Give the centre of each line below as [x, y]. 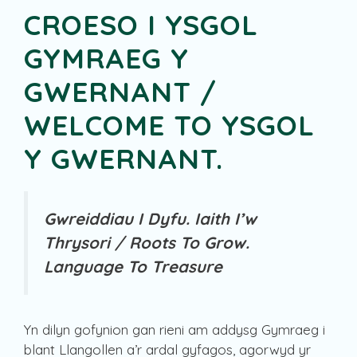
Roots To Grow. [189, 243]
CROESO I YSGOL [141, 25]
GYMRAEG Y [106, 59]
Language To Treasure [133, 267]
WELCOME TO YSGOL [169, 126]
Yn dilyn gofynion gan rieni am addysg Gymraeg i [175, 329]
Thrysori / [86, 243]
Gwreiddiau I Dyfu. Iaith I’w [150, 219]
